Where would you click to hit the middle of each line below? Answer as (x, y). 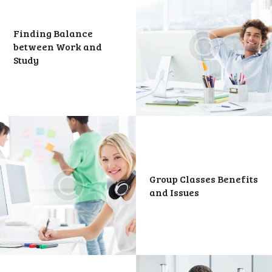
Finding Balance (53, 33)
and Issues (175, 192)
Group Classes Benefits (204, 178)
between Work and (58, 46)
